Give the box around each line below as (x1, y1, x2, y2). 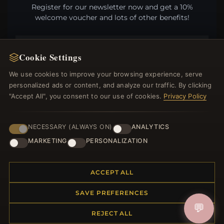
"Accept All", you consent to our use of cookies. (9, 92, 164, 100)
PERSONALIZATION (85, 137, 147, 144)
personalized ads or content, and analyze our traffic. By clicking (9, 81, 212, 89)
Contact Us (15, 198, 49, 206)
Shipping (15, 162, 41, 170)
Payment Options (15, 174, 68, 182)
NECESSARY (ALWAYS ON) (28, 123, 112, 130)
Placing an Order (15, 126, 65, 134)
